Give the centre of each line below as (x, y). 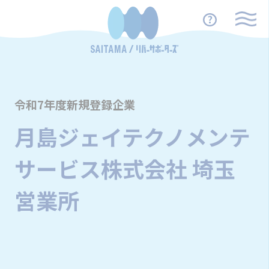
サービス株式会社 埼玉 (125, 168)
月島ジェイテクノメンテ (132, 137)
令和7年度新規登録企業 (74, 105)
